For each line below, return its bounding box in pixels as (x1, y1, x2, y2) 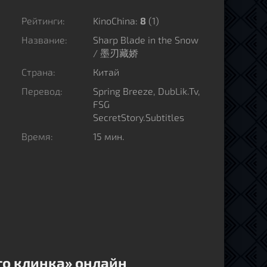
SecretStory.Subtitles (93, 111, 184, 123)
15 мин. (93, 131, 125, 142)
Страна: (21, 66, 55, 77)
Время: (21, 131, 53, 142)
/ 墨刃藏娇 (93, 47, 138, 58)
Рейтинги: (21, 15, 65, 26)
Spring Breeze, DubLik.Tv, (93, 85, 200, 97)
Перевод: (21, 85, 63, 97)
